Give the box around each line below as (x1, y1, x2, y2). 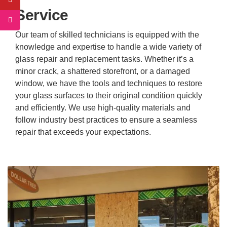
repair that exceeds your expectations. (15, 127, 151, 136)
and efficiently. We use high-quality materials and (15, 103, 191, 112)
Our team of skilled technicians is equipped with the (15, 30, 199, 39)
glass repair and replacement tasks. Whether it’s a (15, 54, 194, 63)
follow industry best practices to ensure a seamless (15, 115, 197, 124)
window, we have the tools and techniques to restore (15, 79, 202, 88)
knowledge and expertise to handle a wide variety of (15, 42, 201, 51)
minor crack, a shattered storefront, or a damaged (15, 66, 190, 75)
